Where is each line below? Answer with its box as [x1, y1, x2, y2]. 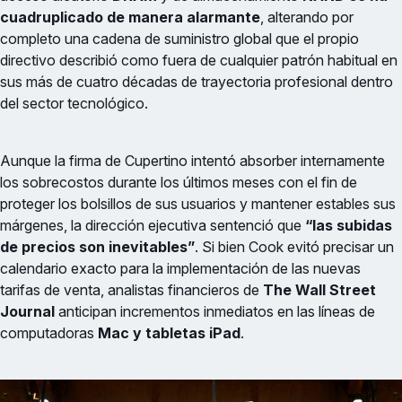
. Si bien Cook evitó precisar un [195, 237, 394, 256]
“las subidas [305, 215, 392, 234]
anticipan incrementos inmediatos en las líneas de [55, 301, 375, 320]
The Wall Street [263, 280, 376, 299]
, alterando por [260, 7, 354, 26]
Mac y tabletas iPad [98, 323, 240, 342]
